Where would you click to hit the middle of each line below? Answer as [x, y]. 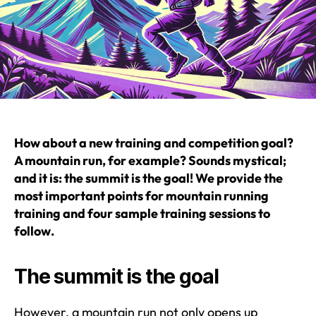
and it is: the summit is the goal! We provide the [148, 178]
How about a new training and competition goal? [154, 142]
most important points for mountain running [141, 195]
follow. [34, 231]
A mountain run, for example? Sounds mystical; [150, 160]
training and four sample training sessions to [142, 213]
